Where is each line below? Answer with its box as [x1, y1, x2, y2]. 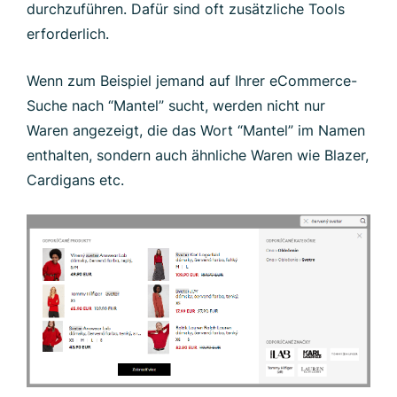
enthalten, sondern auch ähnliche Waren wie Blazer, [27, 145, 369, 164]
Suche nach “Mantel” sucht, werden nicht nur [27, 96, 325, 114]
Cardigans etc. [27, 170, 124, 189]
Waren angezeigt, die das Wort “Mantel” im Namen [27, 121, 365, 139]
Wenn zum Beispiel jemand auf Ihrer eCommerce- [27, 71, 357, 90]
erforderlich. [27, 24, 109, 43]
